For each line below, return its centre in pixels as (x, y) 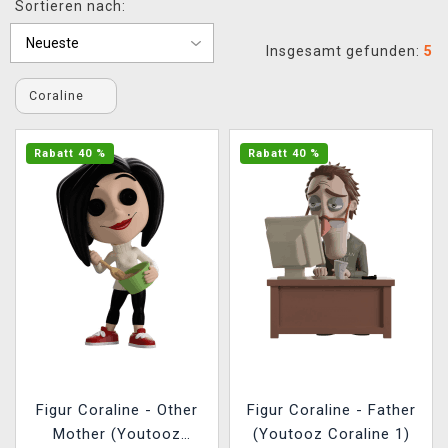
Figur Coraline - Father (331, 409)
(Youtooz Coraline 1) (331, 433)
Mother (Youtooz (117, 433)
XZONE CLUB (75, 24)
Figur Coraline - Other (117, 409)
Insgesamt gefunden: (345, 51)
